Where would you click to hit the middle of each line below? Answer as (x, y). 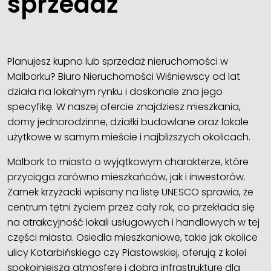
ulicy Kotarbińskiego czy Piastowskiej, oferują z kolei (127, 253)
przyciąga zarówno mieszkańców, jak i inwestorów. (126, 177)
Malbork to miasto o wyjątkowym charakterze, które (128, 162)
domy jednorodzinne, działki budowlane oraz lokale (128, 122)
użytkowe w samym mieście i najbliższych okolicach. (129, 137)
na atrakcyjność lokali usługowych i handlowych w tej (133, 223)
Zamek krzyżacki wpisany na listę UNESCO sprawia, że (130, 192)
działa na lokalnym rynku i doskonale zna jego (115, 92)
